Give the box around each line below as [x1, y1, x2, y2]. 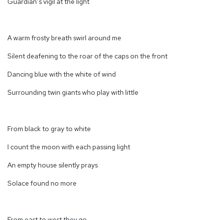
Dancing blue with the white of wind [7, 70, 116, 79]
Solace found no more [7, 179, 77, 188]
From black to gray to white [7, 124, 91, 134]
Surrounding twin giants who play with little [7, 88, 138, 97]
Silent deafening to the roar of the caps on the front [7, 52, 167, 61]
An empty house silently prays [7, 161, 98, 170]
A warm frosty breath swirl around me [7, 33, 121, 43]
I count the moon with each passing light [7, 142, 130, 152]
